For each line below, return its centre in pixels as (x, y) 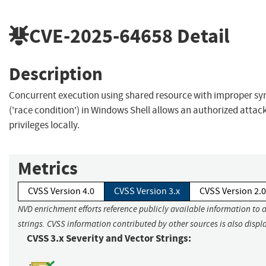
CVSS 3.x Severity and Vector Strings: (109, 239)
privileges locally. (44, 125)
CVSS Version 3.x (147, 191)
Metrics (48, 169)
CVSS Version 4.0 (61, 191)
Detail (201, 36)
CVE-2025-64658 (101, 36)
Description (56, 74)
